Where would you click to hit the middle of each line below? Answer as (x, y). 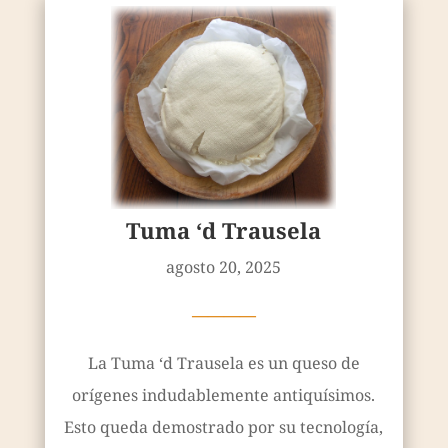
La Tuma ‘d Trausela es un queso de (223, 362)
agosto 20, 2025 (224, 266)
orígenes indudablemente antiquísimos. (224, 394)
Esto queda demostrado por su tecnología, (224, 426)
